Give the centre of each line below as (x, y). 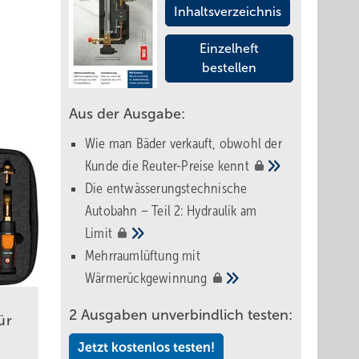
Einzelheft (229, 48)
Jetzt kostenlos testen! (146, 347)
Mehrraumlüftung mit (143, 256)
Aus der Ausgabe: (127, 114)
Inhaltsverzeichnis (228, 12)
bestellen (229, 68)
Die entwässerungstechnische (166, 188)
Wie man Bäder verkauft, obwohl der (184, 143)
